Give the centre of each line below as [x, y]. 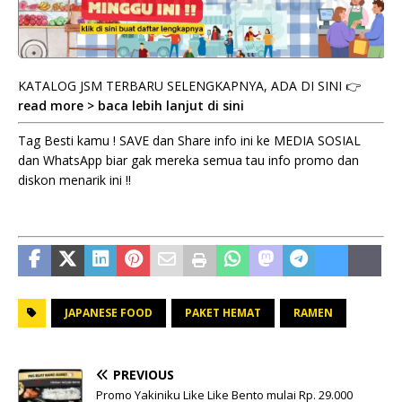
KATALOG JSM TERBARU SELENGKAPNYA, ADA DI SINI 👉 [189, 85]
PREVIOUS [144, 374]
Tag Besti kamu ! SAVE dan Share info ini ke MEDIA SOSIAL [189, 140]
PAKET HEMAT [223, 312]
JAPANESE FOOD [109, 312]
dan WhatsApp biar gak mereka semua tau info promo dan [188, 160]
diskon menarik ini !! [74, 179]
